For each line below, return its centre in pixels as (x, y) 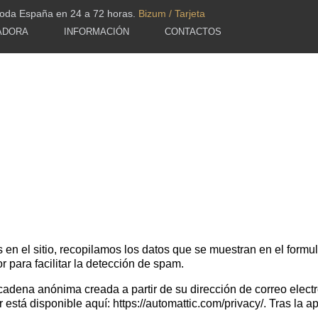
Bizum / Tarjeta (172, 13)
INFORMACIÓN (97, 31)
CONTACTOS (193, 31)
